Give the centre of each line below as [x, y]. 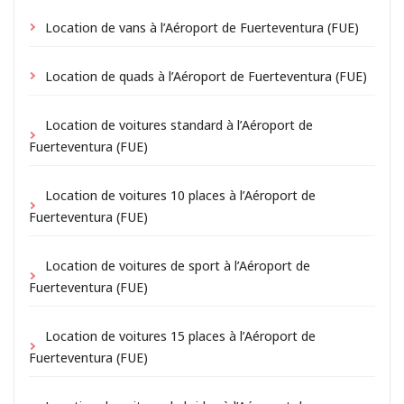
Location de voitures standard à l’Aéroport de [179, 124]
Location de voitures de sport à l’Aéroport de [178, 265]
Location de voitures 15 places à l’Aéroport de [180, 335]
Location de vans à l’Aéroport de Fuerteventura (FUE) [202, 27]
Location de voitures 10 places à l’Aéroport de [180, 194]
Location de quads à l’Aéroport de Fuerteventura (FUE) [206, 75]
